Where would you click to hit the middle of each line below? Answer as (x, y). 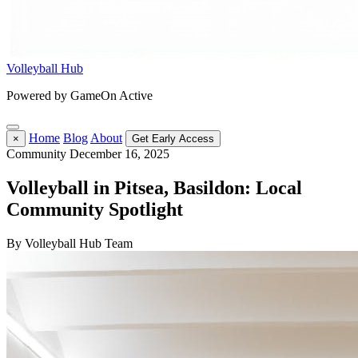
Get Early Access (173, 139)
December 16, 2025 (119, 154)
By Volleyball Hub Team (70, 243)
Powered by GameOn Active (80, 95)
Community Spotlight (95, 209)
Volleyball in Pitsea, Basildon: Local (154, 187)
